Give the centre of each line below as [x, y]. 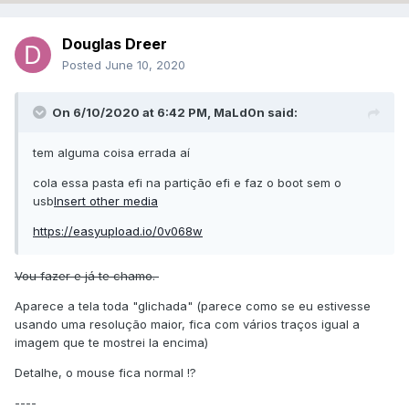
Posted [84, 65]
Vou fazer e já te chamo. [87, 276]
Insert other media [106, 201]
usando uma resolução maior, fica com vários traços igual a [187, 325]
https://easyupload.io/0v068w [118, 231]
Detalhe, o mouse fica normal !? [105, 373]
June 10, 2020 [145, 65]
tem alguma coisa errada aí [111, 153]
